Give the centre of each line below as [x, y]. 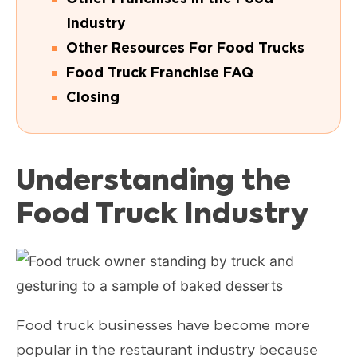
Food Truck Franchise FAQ [160, 73]
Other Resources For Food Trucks [185, 48]
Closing [93, 97]
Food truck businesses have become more [163, 325]
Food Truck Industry [162, 216]
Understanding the [153, 182]
